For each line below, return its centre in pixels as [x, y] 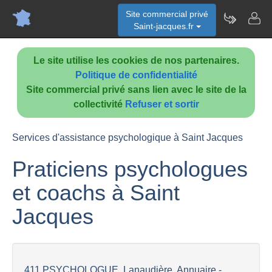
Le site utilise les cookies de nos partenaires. [136, 60]
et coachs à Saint [96, 193]
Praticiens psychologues [130, 169]
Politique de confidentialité [136, 75]
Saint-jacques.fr [165, 26]
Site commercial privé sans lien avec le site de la [136, 90]
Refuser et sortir [162, 104]
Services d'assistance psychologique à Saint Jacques [127, 138]
